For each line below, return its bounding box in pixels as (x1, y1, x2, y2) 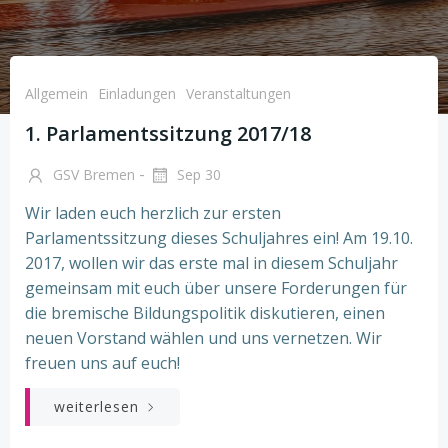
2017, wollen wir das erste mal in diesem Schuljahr (25, 251, 398, 274)
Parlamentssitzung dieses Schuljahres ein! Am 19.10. (25, 226, 413, 249)
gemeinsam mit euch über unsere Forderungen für (25, 276, 407, 299)
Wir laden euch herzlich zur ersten (25, 201, 281, 224)
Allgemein (25, 84, 88, 103)
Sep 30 (173, 165, 221, 184)
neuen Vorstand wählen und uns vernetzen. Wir (25, 326, 382, 349)
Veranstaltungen (186, 84, 291, 103)
